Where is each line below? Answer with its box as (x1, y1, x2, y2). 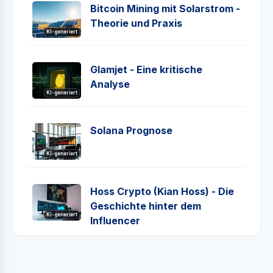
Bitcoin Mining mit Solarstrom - (90, 2, 240, 15)
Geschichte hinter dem (90, 199, 201, 212)
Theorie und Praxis (90, 16, 182, 29)
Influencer (90, 214, 140, 227)
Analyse (90, 77, 130, 90)
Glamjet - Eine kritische (90, 63, 202, 76)
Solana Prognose (90, 124, 172, 136)
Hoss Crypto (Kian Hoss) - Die (90, 185, 234, 197)
